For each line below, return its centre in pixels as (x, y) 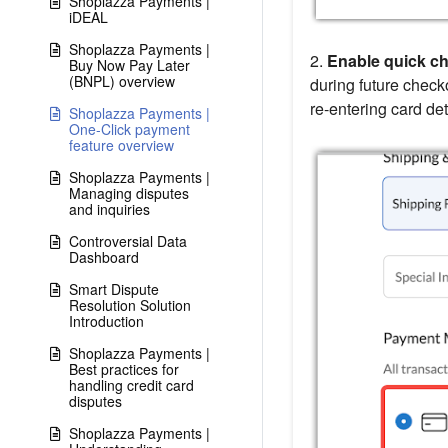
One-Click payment (129, 129)
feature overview (121, 145)
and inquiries (109, 209)
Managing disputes (129, 193)
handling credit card (131, 385)
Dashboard (104, 257)
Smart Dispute (114, 289)
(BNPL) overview (122, 81)
